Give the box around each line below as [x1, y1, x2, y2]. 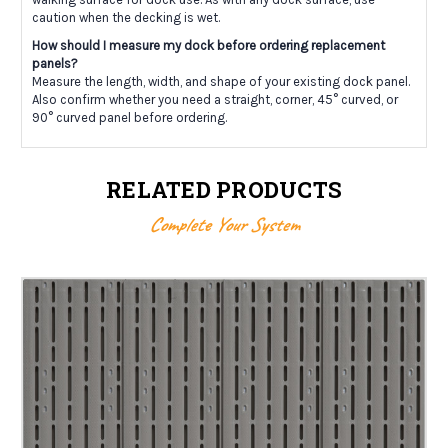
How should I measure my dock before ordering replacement [32, 38, 385, 54]
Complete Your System [149, 212, 299, 238]
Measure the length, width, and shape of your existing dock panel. [32, 74, 410, 90]
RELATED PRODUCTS [106, 175, 342, 205]
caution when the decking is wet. [32, 10, 220, 26]
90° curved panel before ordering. [32, 110, 227, 126]
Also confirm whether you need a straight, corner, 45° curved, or [32, 92, 398, 108]
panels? [32, 56, 78, 72]
